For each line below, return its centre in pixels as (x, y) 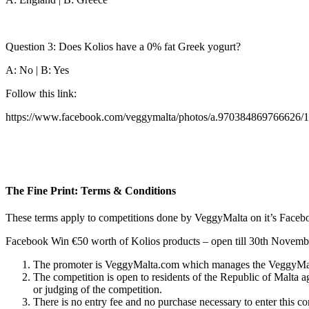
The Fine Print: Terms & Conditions (91, 190)
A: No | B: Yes (37, 70)
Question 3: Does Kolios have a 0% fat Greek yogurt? (123, 46)
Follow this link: (41, 93)
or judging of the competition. (98, 290)
